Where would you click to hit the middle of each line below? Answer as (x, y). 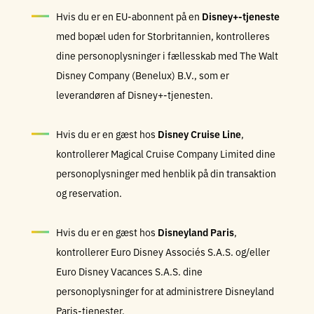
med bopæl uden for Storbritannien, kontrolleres (163, 36)
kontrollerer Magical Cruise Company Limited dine (166, 153)
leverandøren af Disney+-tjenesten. (135, 95)
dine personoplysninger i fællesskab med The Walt (167, 55)
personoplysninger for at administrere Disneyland (165, 291)
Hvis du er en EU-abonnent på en (129, 16)
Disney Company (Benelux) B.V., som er (143, 75)
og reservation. (89, 193)
